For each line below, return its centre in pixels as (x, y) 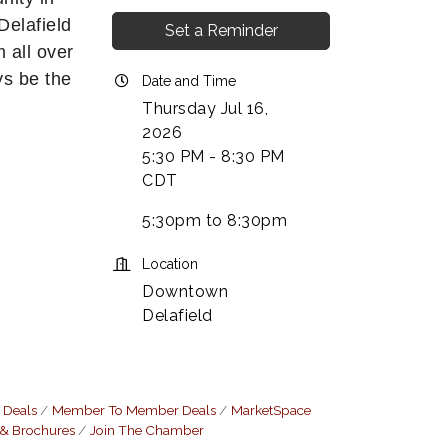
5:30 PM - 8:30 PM (213, 156)
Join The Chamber (147, 430)
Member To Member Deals (134, 410)
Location (170, 264)
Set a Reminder (221, 30)
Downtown (185, 291)
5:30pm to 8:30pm (214, 220)
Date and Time (189, 81)
